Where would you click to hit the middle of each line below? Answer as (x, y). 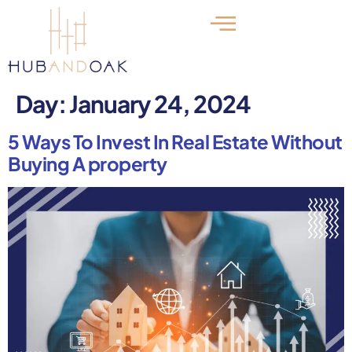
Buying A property (88, 163)
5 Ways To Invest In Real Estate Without (175, 141)
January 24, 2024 (160, 103)
